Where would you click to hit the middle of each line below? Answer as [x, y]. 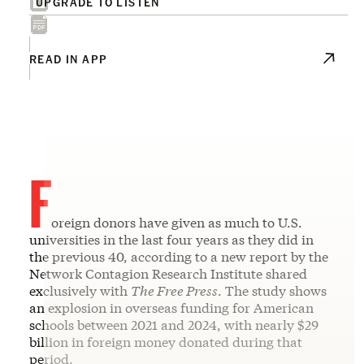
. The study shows [272, 290]
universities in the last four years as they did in [171, 239]
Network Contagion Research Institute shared [168, 273]
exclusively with [80, 290]
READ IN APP [69, 58]
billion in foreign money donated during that [166, 341]
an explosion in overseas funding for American [171, 307]
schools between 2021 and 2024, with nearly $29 [174, 324]
